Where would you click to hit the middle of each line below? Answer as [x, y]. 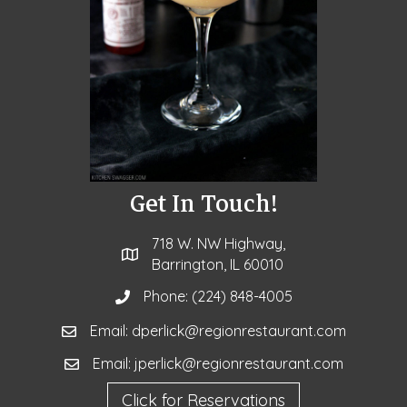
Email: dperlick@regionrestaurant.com [218, 331]
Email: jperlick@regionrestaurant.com [218, 364]
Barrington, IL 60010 [218, 265]
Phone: [167, 297]
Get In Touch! [203, 204]
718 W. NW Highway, [218, 244]
